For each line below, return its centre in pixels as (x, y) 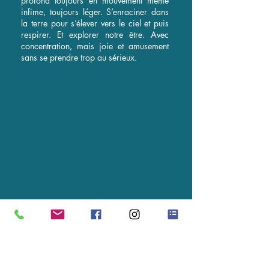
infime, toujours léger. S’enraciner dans (95, 12)
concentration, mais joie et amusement (95, 46)
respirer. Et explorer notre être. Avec (95, 35)
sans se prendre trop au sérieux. (80, 57)
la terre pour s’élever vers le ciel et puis (95, 23)
